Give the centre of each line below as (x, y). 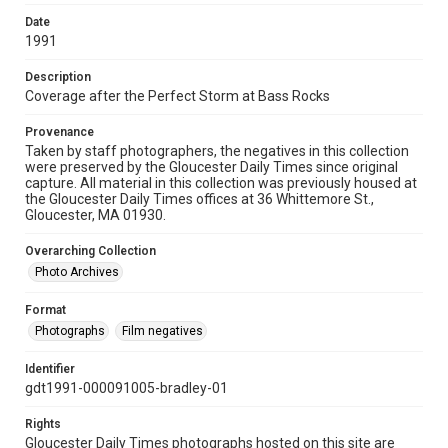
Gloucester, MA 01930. (95, 215)
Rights (43, 424)
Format (45, 310)
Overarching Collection (90, 251)
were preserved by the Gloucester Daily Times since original (211, 167)
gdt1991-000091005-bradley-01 (126, 388)
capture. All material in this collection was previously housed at (221, 183)
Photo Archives (77, 272)
